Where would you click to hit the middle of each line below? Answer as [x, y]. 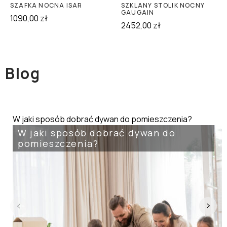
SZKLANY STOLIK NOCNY [163, 6]
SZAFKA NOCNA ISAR [46, 6]
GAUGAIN [138, 13]
